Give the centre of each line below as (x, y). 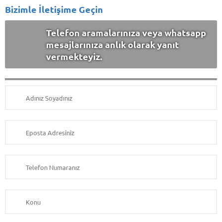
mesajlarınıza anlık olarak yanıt (112, 44)
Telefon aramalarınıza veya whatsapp (126, 32)
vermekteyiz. (74, 56)
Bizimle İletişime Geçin (54, 9)
